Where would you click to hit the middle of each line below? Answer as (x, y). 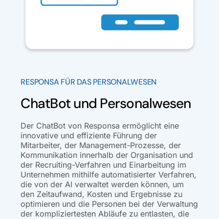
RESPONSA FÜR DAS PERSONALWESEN (89, 82)
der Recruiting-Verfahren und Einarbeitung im (104, 164)
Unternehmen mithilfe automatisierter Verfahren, (109, 174)
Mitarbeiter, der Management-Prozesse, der (101, 145)
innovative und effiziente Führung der (89, 135)
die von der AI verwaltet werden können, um (102, 184)
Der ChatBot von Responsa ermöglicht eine (100, 125)
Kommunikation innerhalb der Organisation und (107, 155)
